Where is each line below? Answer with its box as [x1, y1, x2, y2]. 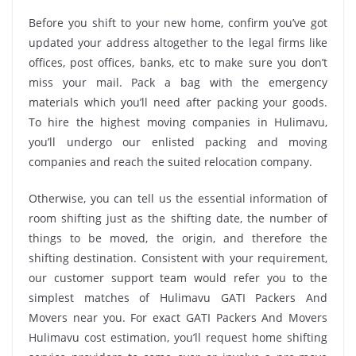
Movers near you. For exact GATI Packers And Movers [29, 309, 327, 325]
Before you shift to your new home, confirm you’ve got [29, 14, 327, 30]
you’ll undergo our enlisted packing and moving [29, 133, 327, 149]
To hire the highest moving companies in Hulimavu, [29, 114, 327, 130]
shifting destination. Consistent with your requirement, [29, 250, 327, 265]
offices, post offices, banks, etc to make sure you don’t [29, 54, 327, 70]
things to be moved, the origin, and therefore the [29, 230, 327, 246]
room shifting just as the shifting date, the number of [29, 210, 327, 226]
